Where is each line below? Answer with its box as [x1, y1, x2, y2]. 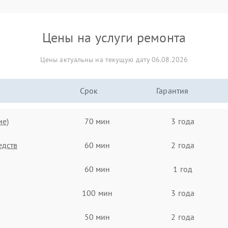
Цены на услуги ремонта [42, 29, 186, 46]
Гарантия [156, 85, 189, 96]
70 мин [84, 116, 110, 126]
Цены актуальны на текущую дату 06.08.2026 [40, 55, 188, 64]
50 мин [84, 211, 110, 222]
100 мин [82, 187, 112, 198]
